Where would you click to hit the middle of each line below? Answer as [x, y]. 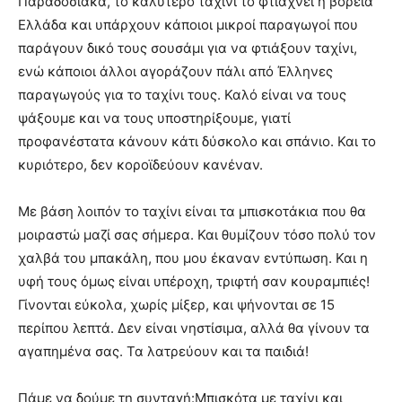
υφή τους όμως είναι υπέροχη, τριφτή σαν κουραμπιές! [194, 281]
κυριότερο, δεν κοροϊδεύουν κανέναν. [140, 164]
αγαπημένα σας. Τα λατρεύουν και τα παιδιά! [163, 351]
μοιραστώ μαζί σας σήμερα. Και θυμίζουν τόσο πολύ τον [197, 234]
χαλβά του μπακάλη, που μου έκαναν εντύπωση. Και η [193, 258]
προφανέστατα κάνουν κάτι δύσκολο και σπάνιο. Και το [197, 141]
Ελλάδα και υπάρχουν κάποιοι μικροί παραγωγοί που [188, 24]
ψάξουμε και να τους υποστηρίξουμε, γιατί [154, 118]
